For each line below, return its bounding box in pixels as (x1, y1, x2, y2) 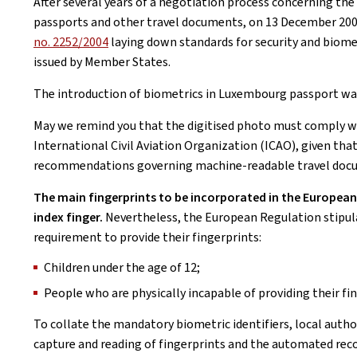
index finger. (33, 209, 103, 226)
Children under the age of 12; (44, 259, 200, 276)
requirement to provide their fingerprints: (33, 229, 261, 245)
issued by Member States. (33, 53, 171, 70)
